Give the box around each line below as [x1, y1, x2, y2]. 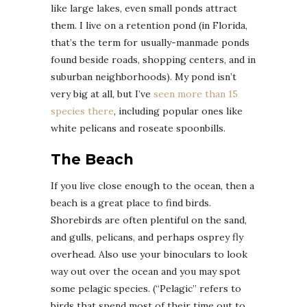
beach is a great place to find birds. [51, 196, 211, 209]
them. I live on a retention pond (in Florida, [51, 19, 247, 32]
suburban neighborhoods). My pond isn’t [51, 70, 236, 83]
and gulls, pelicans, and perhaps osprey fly [51, 230, 243, 243]
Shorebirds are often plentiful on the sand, [51, 213, 247, 226]
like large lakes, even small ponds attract [51, 1, 237, 14]
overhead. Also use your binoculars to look [51, 247, 247, 260]
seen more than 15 [153, 87, 238, 100]
